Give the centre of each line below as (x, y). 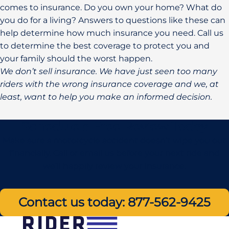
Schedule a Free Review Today (114, 126)
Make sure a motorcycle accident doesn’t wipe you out (114, 140)
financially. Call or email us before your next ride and (114, 153)
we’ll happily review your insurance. (114, 166)
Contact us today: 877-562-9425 (114, 202)
